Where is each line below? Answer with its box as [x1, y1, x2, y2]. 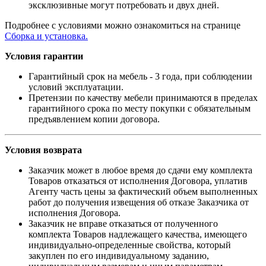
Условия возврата [5, 145, 82, 156]
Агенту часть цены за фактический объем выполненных [28, 186, 258, 197]
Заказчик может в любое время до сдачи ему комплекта [28, 165, 252, 176]
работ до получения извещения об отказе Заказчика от [28, 197, 249, 208]
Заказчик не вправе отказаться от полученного [28, 218, 218, 229]
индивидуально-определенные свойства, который [28, 240, 231, 251]
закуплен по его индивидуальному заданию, [28, 251, 209, 261]
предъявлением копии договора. [28, 114, 160, 125]
